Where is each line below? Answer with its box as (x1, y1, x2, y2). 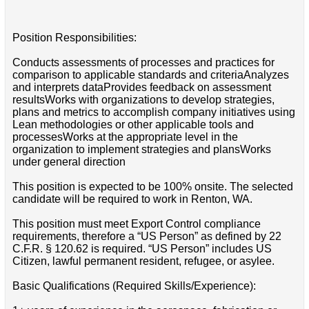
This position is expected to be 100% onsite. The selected (12, 181, 293, 193)
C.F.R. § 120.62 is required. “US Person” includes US (12, 243, 272, 255)
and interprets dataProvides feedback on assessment (12, 81, 271, 94)
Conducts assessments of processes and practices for (12, 57, 275, 69)
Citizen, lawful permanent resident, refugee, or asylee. (12, 255, 275, 268)
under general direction (12, 156, 126, 168)
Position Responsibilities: (12, 32, 137, 44)
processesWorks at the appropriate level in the (12, 131, 238, 143)
